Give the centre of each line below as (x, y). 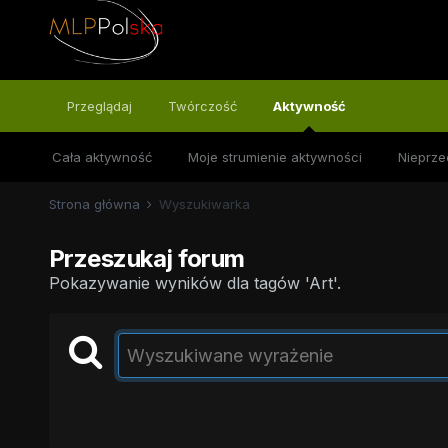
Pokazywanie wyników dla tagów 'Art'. (194, 283)
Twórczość (202, 106)
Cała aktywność (101, 157)
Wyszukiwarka (204, 204)
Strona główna (96, 204)
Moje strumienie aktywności (274, 157)
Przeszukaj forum (146, 258)
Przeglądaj (99, 106)
